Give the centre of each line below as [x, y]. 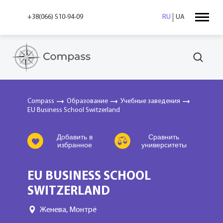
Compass [41, 101]
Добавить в [75, 137]
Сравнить [164, 137]
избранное [75, 145]
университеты [164, 145]
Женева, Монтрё [68, 210]
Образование [87, 101]
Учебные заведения [150, 101]
